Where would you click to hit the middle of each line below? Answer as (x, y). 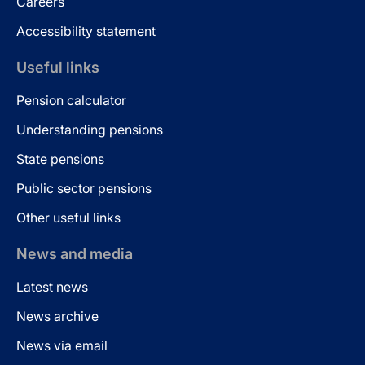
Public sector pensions (84, 188)
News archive (57, 316)
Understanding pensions (90, 130)
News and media (75, 254)
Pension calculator (71, 100)
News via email (62, 345)
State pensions (60, 159)
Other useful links (68, 218)
